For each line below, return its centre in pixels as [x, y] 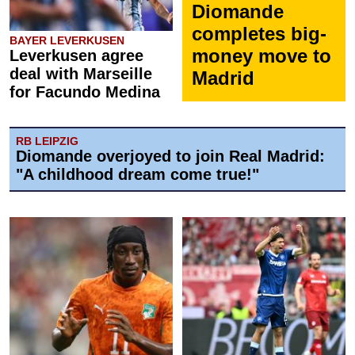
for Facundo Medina [85, 92]
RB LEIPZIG [47, 141]
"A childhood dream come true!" [137, 174]
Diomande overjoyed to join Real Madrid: [170, 156]
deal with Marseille [81, 74]
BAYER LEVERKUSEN [67, 40]
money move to [261, 56]
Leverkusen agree [76, 55]
